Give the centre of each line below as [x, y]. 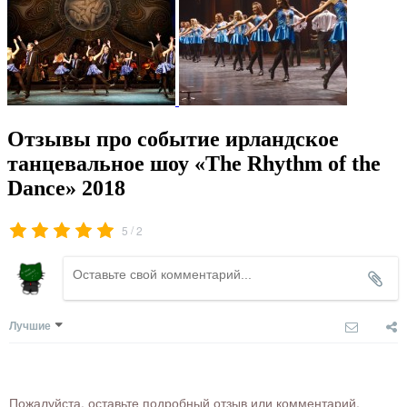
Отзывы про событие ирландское [173, 139]
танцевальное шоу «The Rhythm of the [194, 163]
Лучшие [30, 326]
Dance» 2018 [66, 188]
